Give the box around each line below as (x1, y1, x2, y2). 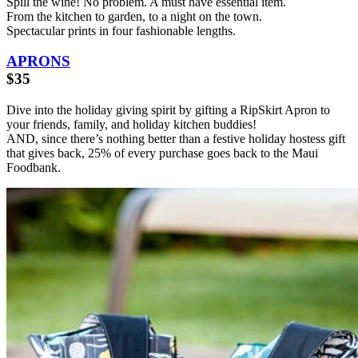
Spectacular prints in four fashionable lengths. (6, 23, 236, 38)
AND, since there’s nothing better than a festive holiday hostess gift (6, 132, 345, 146)
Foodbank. (6, 161, 61, 175)
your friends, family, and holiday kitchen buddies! (6, 117, 257, 132)
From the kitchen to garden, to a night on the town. (6, 9, 262, 23)
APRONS (6, 53, 70, 70)
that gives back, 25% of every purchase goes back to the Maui (6, 146, 318, 161)
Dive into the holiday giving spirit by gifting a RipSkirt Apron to (6, 103, 330, 117)
